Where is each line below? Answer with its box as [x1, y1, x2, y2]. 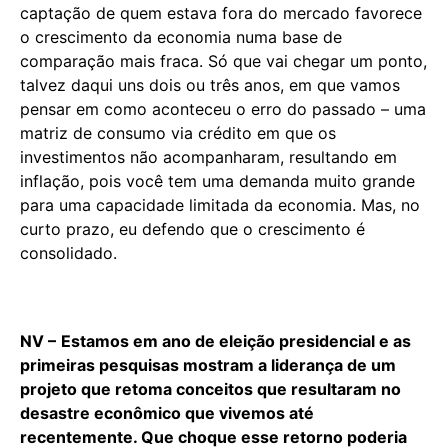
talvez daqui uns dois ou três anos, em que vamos [20, 74, 400, 95]
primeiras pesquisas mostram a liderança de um [20, 354, 396, 375]
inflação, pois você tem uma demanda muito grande [20, 170, 415, 191]
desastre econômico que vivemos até [20, 402, 314, 423]
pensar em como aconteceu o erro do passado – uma [20, 98, 426, 119]
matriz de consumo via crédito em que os [20, 122, 336, 143]
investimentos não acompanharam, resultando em [20, 146, 397, 167]
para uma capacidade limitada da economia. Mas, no [20, 194, 420, 215]
